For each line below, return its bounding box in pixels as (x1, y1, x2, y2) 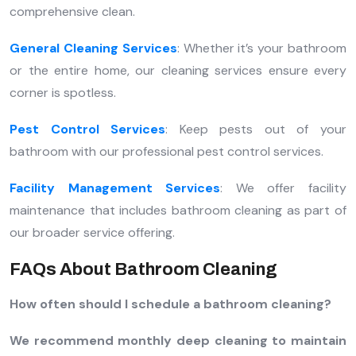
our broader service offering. (10, 223, 175, 241)
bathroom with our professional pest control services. (10, 142, 323, 160)
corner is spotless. (10, 83, 116, 101)
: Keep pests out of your (165, 120, 347, 137)
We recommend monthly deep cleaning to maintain (10, 331, 346, 349)
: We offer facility (220, 179, 347, 196)
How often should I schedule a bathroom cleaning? (10, 295, 331, 312)
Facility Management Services (10, 179, 221, 196)
